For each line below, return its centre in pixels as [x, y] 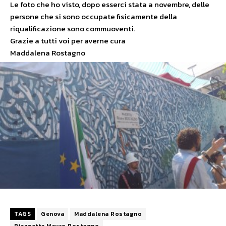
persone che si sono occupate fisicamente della [94, 16]
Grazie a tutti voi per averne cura [68, 41]
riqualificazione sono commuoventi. [73, 29]
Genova [52, 214]
